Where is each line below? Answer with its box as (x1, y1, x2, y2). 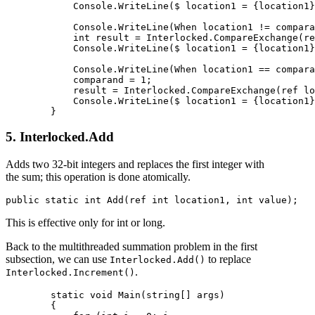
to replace (205, 252, 251, 265)
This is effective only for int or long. (6, 216, 165, 229)
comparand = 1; (6, 74, 152, 85)
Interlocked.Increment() (6, 266, 135, 278)
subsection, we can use (6, 252, 110, 265)
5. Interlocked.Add (6, 129, 114, 145)
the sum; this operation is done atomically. (6, 170, 191, 183)
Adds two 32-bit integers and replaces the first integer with (6, 157, 264, 170)
